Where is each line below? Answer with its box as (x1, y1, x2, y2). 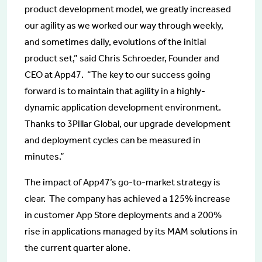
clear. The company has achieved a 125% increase (25, 193, 230, 204)
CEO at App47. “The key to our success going (25, 69, 211, 80)
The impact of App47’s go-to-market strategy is (25, 177, 220, 188)
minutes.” (25, 151, 64, 162)
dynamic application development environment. (25, 102, 223, 113)
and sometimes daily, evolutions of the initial (25, 36, 206, 47)
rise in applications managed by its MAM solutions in (25, 226, 237, 237)
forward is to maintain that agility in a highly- (25, 85, 205, 96)
